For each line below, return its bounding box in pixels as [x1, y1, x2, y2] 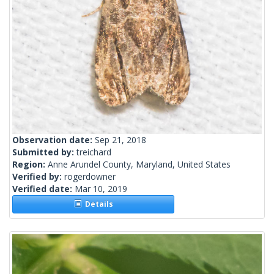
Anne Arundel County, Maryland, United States [48, 158, 231, 171]
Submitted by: [12, 146, 76, 158]
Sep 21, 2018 [95, 134, 146, 146]
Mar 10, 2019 [75, 183, 127, 195]
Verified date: [12, 183, 75, 195]
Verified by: [12, 171, 64, 183]
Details [81, 199, 113, 210]
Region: [12, 158, 48, 171]
